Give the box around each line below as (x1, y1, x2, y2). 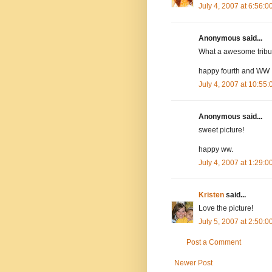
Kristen (199, 190, 224, 199)
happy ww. (199, 144, 233, 154)
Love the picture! (199, 203, 253, 212)
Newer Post (174, 258, 212, 267)
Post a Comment (186, 237, 241, 246)
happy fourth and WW (199, 66, 270, 75)
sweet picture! (199, 125, 244, 134)
